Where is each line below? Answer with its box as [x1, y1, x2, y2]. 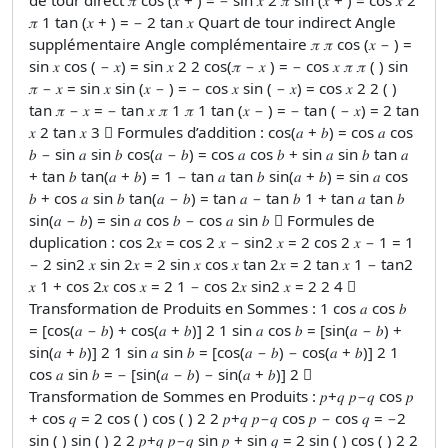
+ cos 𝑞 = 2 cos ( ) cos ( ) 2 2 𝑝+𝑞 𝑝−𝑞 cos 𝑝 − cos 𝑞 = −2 [29, 407, 406, 428]
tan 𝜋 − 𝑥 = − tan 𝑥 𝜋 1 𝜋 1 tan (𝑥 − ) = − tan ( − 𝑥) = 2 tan [29, 99, 419, 120]
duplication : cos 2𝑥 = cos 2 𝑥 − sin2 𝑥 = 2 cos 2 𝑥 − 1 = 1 [29, 231, 414, 252]
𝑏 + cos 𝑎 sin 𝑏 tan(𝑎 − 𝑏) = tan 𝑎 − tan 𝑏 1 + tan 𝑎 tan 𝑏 [29, 187, 405, 208]
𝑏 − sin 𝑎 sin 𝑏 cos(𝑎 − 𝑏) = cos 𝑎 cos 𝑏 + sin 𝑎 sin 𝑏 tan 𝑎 [29, 143, 409, 164]
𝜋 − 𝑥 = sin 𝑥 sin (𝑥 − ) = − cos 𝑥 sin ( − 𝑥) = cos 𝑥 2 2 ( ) [29, 77, 397, 98]
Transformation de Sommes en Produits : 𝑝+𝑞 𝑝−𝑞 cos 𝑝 [29, 385, 414, 406]
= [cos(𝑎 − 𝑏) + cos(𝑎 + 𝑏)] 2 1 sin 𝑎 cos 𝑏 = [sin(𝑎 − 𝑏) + [29, 319, 402, 340]
